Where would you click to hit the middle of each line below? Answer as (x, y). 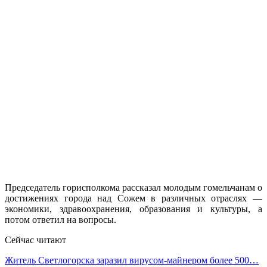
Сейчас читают (35, 240)
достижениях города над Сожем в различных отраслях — (133, 198)
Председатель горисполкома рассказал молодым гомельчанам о (133, 187)
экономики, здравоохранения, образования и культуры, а (133, 209)
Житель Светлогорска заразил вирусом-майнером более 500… (132, 260)
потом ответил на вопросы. (60, 219)
